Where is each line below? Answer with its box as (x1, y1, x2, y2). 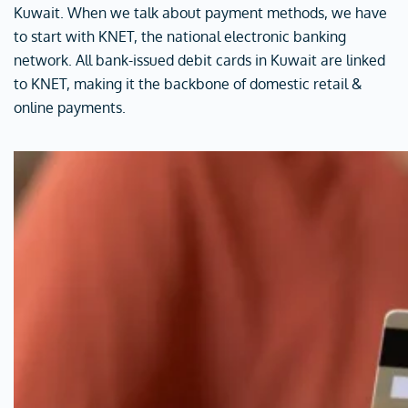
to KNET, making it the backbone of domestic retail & (14, 75, 362, 93)
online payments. (14, 98, 126, 117)
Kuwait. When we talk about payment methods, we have (14, 4, 387, 22)
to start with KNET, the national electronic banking (14, 27, 346, 46)
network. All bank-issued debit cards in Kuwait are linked (14, 51, 385, 69)
